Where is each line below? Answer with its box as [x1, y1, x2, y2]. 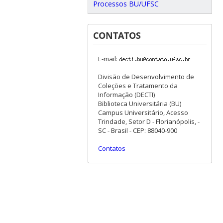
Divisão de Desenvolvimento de [98, 72, 194, 81]
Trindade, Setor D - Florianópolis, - [98, 116, 200, 126]
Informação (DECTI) [98, 90, 155, 99]
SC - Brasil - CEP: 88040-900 [98, 125, 177, 135]
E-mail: [98, 54, 119, 63]
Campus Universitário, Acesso [98, 108, 188, 117]
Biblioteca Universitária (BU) [98, 99, 181, 108]
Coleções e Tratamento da [98, 81, 178, 90]
